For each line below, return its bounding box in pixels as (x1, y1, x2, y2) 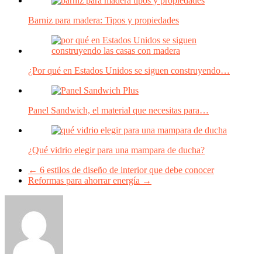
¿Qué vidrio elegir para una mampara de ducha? (28, 145, 205, 156)
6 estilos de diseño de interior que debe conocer (37, 165, 214, 175)
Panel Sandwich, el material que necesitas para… (28, 105, 209, 116)
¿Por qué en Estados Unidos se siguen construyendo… (28, 65, 230, 76)
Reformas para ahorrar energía (28, 175, 142, 186)
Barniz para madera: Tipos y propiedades (28, 15, 179, 26)
